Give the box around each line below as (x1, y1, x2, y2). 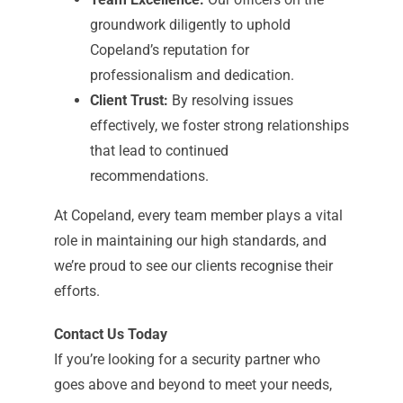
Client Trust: (89, 92, 168, 110)
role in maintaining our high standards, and (53, 232, 327, 250)
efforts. (53, 282, 100, 300)
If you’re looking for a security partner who (53, 351, 320, 369)
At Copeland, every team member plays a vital (53, 207, 343, 225)
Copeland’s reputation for (89, 41, 249, 59)
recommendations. (89, 167, 209, 185)
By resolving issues (167, 92, 293, 110)
